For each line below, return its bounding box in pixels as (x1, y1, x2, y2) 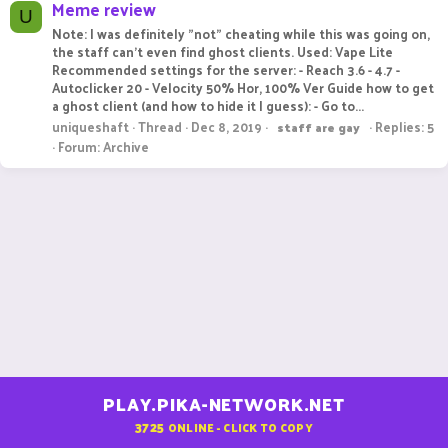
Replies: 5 (375, 114, 434, 138)
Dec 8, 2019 (191, 114, 262, 138)
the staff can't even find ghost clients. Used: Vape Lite (52, 39, 393, 63)
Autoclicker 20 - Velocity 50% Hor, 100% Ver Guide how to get (52, 75, 434, 99)
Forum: (58, 134, 103, 158)
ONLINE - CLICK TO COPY (167, 416, 313, 437)
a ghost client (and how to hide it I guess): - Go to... (52, 93, 364, 117)
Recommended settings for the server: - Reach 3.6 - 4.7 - (52, 57, 400, 81)
